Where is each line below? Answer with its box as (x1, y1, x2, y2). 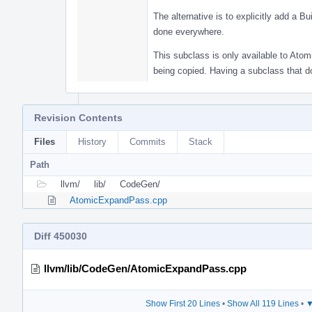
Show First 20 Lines (146, 298, 220, 309)
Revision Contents (34, 111, 123, 123)
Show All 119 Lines (227, 298, 299, 309)
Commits (130, 136, 166, 147)
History (78, 136, 107, 147)
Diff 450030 (34, 230, 87, 242)
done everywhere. (153, 26, 224, 37)
